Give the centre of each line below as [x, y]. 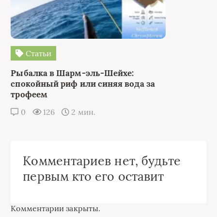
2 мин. [82, 112]
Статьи [38, 53]
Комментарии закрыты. [56, 208]
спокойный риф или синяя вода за [83, 84]
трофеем [29, 94]
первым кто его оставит [93, 176]
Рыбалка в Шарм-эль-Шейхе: [72, 73]
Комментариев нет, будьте [102, 161]
